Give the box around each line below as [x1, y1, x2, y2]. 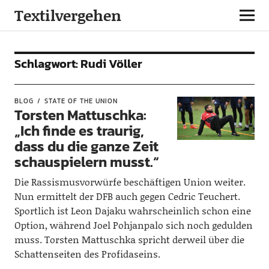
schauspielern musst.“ [14, 151, 159, 172]
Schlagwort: [14, 55, 80, 73]
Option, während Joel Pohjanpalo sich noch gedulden [14, 218, 253, 232]
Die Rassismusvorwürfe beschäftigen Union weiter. [14, 175, 246, 189]
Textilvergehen [14, 5, 121, 26]
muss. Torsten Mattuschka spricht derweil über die [14, 232, 244, 246]
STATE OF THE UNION [44, 96, 118, 106]
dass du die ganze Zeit [14, 136, 159, 157]
